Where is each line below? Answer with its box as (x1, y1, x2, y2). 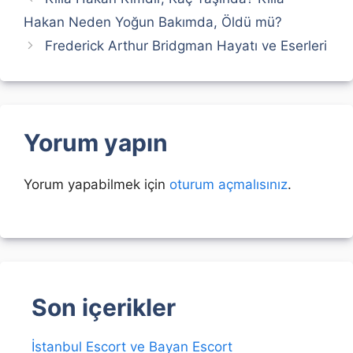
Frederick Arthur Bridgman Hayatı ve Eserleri (45, 37, 328, 54)
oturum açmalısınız (169, 176, 288, 192)
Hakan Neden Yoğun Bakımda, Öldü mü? (24, 13, 282, 30)
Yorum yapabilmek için (24, 176, 169, 192)
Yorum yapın (24, 128, 168, 157)
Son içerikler (32, 293, 176, 321)
